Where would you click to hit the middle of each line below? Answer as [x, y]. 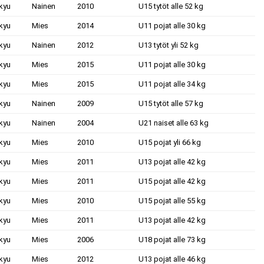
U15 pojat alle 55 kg [172, 201]
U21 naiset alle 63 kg [174, 123]
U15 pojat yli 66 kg [170, 142]
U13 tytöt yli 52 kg [169, 45]
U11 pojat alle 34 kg [172, 84]
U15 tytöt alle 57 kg [171, 103]
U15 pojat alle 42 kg [172, 181]
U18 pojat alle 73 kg [172, 240]
